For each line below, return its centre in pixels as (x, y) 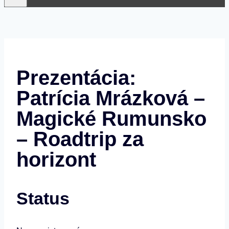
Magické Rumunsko (111, 119)
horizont (56, 160)
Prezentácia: (76, 78)
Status (43, 198)
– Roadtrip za (80, 139)
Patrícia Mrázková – (111, 98)
